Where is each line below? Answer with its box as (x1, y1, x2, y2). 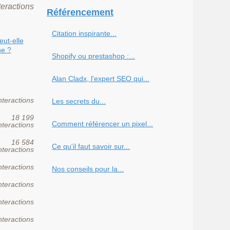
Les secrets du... (52, 97, 106, 105)
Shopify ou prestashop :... (52, 52, 135, 60)
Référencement (47, 7, 113, 17)
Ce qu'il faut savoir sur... (52, 142, 130, 150)
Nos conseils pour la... (52, 165, 124, 173)
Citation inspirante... (52, 29, 117, 37)
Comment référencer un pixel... (52, 120, 153, 128)
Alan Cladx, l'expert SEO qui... (52, 74, 149, 83)
